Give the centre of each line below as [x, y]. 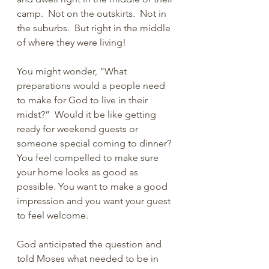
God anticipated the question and [90, 244]
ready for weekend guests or [79, 129]
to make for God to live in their [83, 100]
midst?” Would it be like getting [88, 114]
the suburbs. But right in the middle [95, 28]
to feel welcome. [54, 215]
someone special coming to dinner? [95, 143]
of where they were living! [71, 42]
